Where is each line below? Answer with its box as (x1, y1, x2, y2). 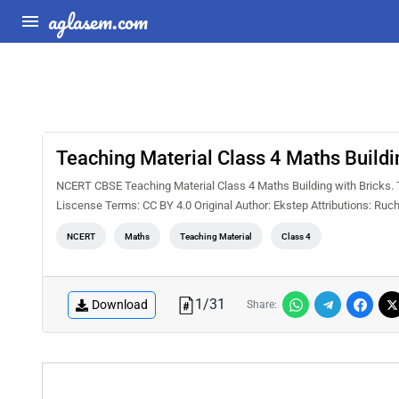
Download (92, 297, 148, 312)
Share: (247, 298, 277, 311)
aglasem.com (48, 4, 148, 38)
